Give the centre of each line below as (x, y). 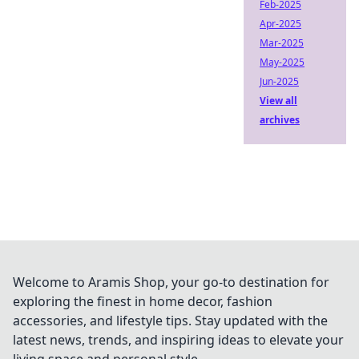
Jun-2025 (279, 81)
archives (280, 120)
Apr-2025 (280, 24)
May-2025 (282, 62)
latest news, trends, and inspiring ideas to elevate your (178, 340)
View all (278, 101)
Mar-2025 (282, 43)
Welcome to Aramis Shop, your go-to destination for (171, 282)
